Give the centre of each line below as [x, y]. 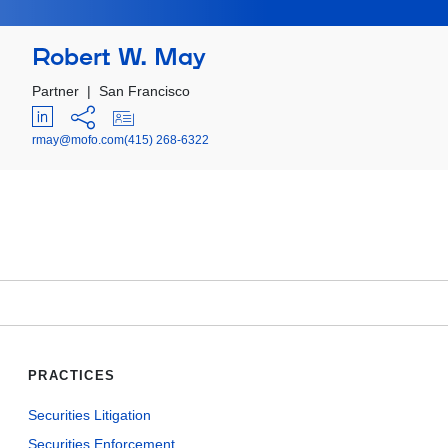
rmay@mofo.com [78, 140]
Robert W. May [119, 58]
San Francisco [144, 91]
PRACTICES [72, 375]
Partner [55, 91]
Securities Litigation [89, 415]
